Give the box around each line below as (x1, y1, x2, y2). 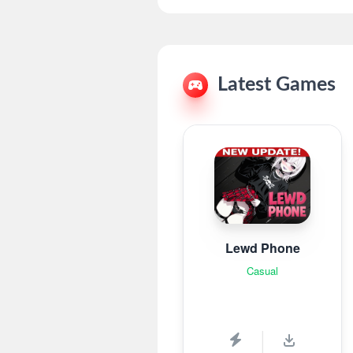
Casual (247, 262, 278, 278)
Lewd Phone (225, 238, 300, 257)
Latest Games (217, 75, 336, 95)
